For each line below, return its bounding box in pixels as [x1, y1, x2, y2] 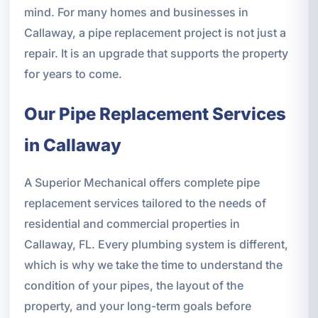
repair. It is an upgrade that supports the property [23, 45, 288, 60]
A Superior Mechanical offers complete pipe [23, 175, 260, 190]
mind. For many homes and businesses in [23, 4, 248, 19]
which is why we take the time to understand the [23, 257, 283, 272]
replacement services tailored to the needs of [23, 195, 266, 210]
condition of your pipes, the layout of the [23, 278, 243, 292]
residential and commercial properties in [23, 216, 240, 231]
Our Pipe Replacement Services [23, 103, 286, 124]
